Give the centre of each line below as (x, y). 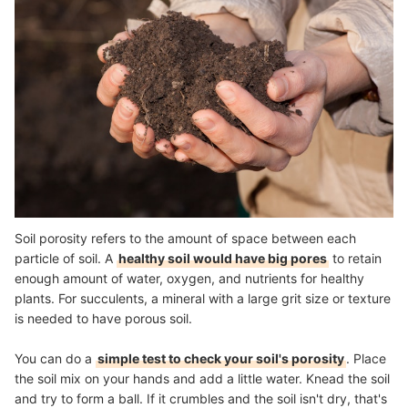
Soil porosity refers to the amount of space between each (185, 238)
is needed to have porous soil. (103, 318)
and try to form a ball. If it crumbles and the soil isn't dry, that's (201, 398)
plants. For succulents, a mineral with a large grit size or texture (203, 298)
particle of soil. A (66, 258)
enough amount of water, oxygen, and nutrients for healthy (189, 278)
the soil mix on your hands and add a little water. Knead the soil (202, 378)
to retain (355, 258)
